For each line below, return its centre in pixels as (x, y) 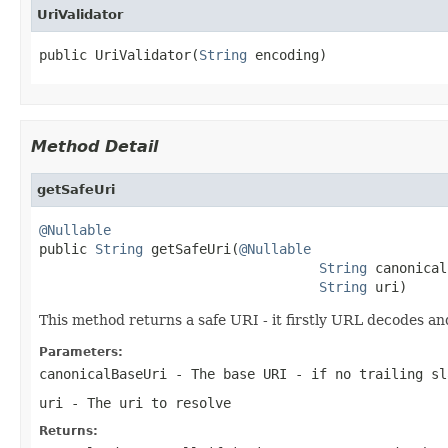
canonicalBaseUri (103, 373)
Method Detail (94, 146)
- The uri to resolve (147, 402)
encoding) (287, 54)
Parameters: (81, 351)
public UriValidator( (119, 54)
